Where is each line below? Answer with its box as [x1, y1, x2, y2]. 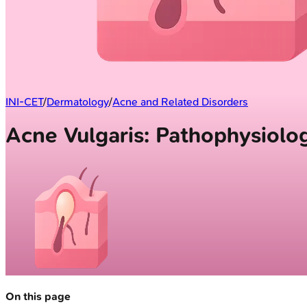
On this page [5, 289, 71, 303]
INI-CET [5, 95, 43, 108]
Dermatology [47, 95, 109, 108]
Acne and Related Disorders [112, 95, 248, 108]
